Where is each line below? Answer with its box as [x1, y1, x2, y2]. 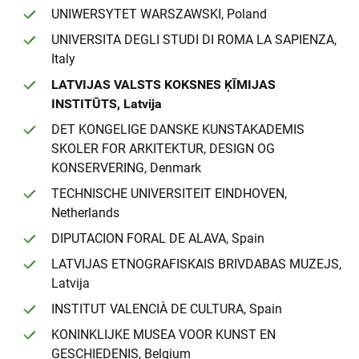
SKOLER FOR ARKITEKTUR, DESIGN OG [51, 141, 275, 157]
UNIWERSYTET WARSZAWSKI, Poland [51, 6, 267, 22]
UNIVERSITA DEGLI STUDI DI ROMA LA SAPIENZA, [51, 32, 337, 48]
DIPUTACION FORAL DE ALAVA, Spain [51, 231, 264, 247]
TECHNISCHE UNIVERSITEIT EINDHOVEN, [51, 186, 287, 202]
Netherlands [51, 205, 119, 221]
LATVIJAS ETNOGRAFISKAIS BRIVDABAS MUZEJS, [51, 256, 341, 272]
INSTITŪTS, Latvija [51, 96, 162, 112]
